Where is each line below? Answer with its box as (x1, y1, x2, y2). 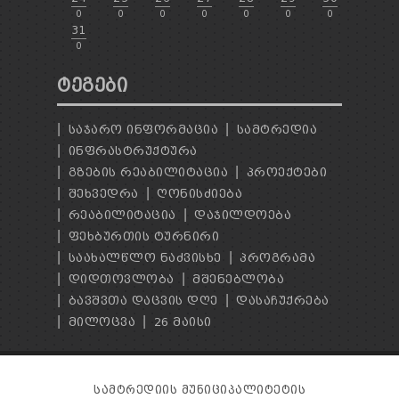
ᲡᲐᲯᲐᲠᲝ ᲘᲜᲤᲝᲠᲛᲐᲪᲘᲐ (68, 122, 218, 138)
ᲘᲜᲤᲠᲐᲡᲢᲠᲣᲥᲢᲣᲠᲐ (68, 143, 198, 159)
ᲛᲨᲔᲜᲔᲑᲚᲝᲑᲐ (192, 272, 284, 288)
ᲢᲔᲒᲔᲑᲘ (57, 75, 127, 97)
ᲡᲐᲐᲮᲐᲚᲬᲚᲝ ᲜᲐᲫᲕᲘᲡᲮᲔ (68, 250, 222, 266)
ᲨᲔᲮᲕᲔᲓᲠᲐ (68, 186, 139, 202)
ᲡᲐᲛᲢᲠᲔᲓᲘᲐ (236, 122, 317, 138)
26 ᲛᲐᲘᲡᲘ (153, 314, 212, 330)
